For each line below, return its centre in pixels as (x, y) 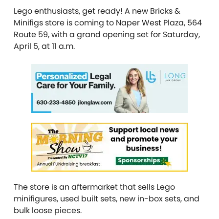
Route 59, (32, 35)
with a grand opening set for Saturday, (126, 35)
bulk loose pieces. (49, 211)
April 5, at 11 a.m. (44, 46)
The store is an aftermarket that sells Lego (94, 187)
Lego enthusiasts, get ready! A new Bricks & (97, 11)
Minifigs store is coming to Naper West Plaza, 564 (108, 23)
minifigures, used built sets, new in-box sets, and (107, 199)
